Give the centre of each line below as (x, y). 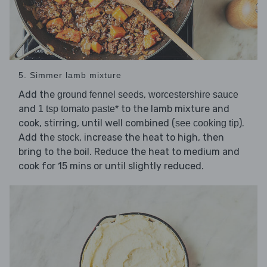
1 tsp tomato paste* (78, 109)
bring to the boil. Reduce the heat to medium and (129, 152)
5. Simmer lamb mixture (70, 75)
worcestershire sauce (193, 95)
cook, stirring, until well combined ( (97, 123)
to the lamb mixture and (174, 109)
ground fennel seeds (100, 95)
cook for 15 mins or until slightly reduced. (111, 166)
